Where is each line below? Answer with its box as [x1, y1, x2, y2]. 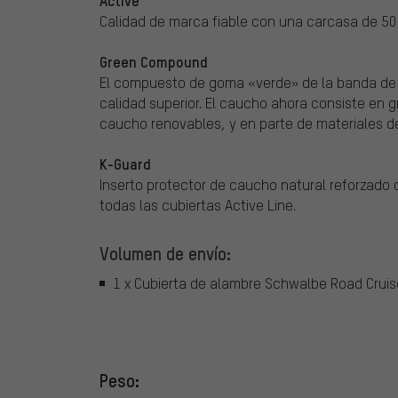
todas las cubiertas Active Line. [99, 195, 296, 214]
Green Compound [99, 51, 208, 71]
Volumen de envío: [99, 241, 231, 265]
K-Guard [99, 153, 151, 173]
